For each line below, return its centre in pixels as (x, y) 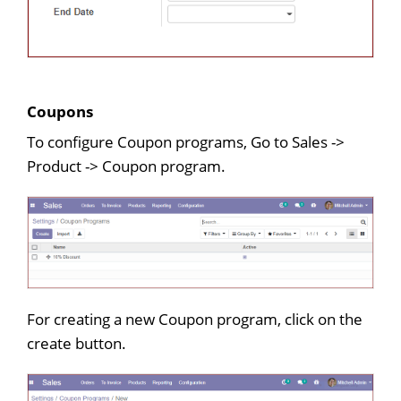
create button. (77, 343)
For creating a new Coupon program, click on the (195, 319)
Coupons (60, 111)
